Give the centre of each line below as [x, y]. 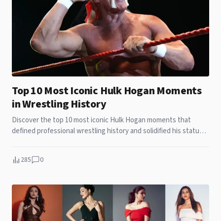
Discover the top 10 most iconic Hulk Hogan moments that [101, 120]
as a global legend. [40, 142]
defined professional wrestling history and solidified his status [107, 131]
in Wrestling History [59, 104]
